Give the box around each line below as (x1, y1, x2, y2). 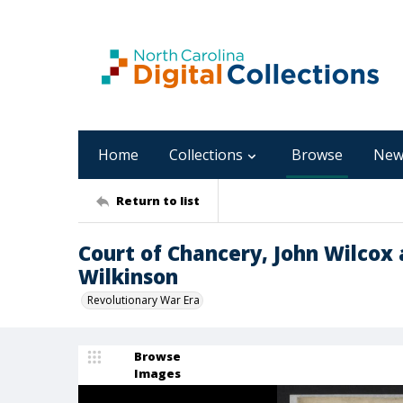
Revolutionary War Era (87, 292, 200, 308)
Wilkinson (78, 263, 178, 290)
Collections (169, 145, 243, 165)
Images (134, 365, 181, 381)
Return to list (116, 192, 200, 209)
